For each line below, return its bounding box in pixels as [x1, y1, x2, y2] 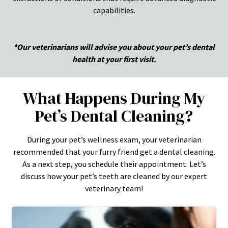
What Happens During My [23, 87, 205, 109]
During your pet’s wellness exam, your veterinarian [26, 134, 202, 145]
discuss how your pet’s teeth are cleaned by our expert [21, 170, 207, 181]
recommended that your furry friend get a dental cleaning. [13, 146, 215, 157]
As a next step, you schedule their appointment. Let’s [22, 158, 206, 169]
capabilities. [93, 5, 135, 15]
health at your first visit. [72, 53, 156, 64]
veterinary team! [85, 183, 143, 193]
